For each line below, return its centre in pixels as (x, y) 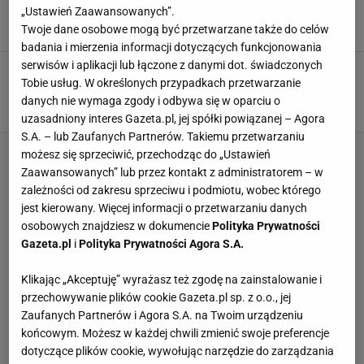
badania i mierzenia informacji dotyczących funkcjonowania (172, 48)
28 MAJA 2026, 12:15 (243, 108)
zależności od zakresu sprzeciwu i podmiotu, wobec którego (171, 191)
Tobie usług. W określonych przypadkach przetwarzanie (161, 83)
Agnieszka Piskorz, (148, 28)
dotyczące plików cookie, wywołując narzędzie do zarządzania (178, 351)
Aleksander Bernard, (152, 109)
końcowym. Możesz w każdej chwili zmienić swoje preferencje (175, 334)
